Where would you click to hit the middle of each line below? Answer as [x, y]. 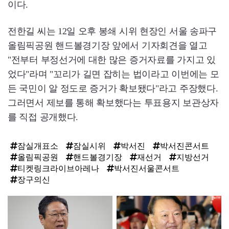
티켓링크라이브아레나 [58, 169]
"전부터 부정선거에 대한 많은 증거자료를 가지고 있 [112, 60]
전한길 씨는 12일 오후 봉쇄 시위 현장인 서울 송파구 [112, 31]
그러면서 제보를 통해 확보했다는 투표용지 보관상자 [113, 103]
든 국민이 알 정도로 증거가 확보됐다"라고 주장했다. [113, 89]
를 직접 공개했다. [43, 117]
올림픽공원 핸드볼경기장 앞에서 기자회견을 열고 [108, 46]
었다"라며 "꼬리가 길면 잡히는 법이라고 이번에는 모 [113, 74]
